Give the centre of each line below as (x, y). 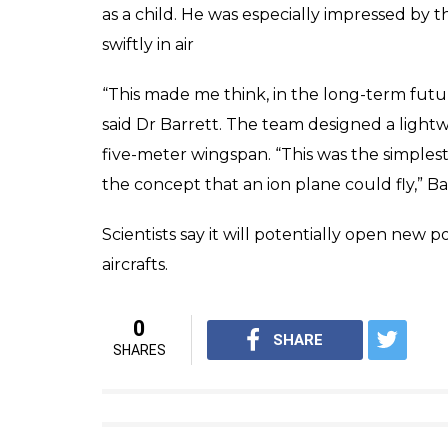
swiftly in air (148, 44)
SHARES (139, 349)
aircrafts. (135, 264)
